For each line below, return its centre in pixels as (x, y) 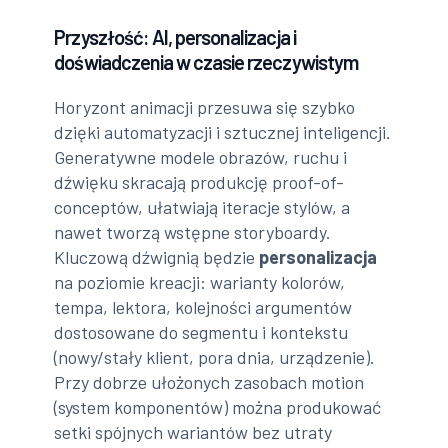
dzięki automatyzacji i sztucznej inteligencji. (223, 131)
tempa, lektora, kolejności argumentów (203, 306)
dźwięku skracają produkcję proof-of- (199, 181)
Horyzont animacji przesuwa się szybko (205, 106)
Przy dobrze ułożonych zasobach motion (209, 381)
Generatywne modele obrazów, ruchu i (201, 156)
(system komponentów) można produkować (218, 406)
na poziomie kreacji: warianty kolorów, (200, 281)
